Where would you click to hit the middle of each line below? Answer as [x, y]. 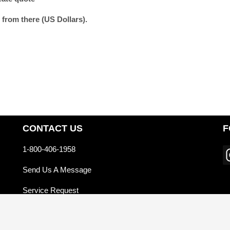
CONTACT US [53, 128]
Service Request [51, 190]
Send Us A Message [57, 169]
